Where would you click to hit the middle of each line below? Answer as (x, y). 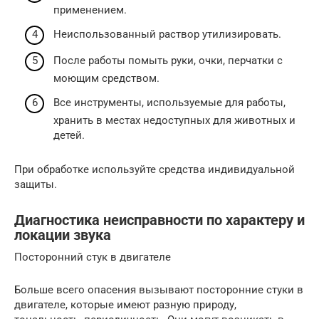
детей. (69, 135)
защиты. (36, 184)
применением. (90, 10)
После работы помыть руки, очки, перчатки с (168, 61)
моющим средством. (106, 79)
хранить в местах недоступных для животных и (174, 120)
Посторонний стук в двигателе (93, 257)
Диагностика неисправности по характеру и (159, 220)
